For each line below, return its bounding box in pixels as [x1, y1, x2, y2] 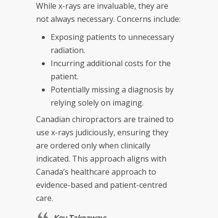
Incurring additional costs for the [51, 57, 171, 69]
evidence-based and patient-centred [36, 179, 167, 190]
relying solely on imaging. [51, 97, 144, 108]
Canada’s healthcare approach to [36, 166, 156, 177]
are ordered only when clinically [36, 140, 150, 151]
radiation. [51, 44, 85, 55]
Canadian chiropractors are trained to [36, 113, 174, 125]
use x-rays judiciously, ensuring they [36, 127, 168, 138]
